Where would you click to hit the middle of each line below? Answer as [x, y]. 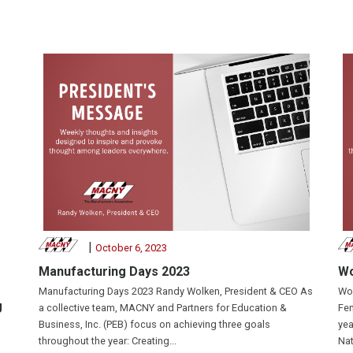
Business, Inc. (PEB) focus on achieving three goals [154, 324]
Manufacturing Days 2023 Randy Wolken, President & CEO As [176, 291]
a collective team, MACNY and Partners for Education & [163, 307]
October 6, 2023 [131, 247]
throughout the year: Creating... [108, 340]
